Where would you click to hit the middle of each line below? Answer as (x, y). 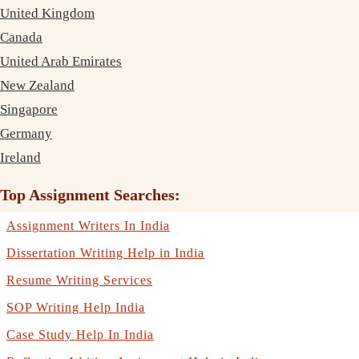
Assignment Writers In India (88, 225)
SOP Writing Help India (76, 307)
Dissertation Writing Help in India (105, 252)
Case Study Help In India (80, 334)
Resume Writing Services (79, 280)
